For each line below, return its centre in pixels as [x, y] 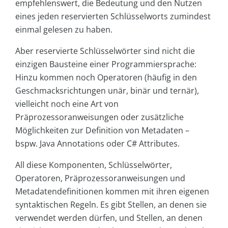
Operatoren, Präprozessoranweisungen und [100, 178]
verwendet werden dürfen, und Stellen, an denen [109, 218]
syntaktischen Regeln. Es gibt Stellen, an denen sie [111, 205]
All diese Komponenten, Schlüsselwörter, [94, 165]
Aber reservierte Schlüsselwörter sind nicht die [105, 51]
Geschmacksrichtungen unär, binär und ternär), [107, 91]
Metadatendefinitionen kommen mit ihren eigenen [112, 192]
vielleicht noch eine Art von [67, 104]
